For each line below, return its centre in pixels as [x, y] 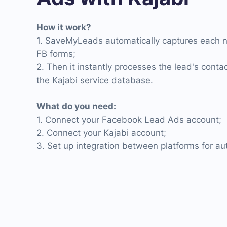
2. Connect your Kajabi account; [101, 133]
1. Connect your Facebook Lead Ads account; [129, 120]
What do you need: [76, 106]
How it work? [64, 27]
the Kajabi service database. [95, 80]
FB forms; [56, 54]
